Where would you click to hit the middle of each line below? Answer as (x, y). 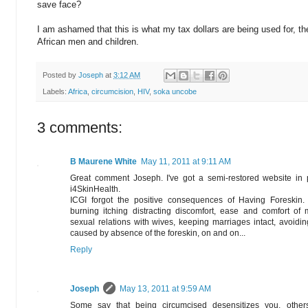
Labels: (55, 92)
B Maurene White (103, 162)
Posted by (60, 75)
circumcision (112, 92)
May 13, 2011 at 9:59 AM (165, 289)
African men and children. (88, 41)
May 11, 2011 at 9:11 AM (186, 162)
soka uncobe (175, 92)
